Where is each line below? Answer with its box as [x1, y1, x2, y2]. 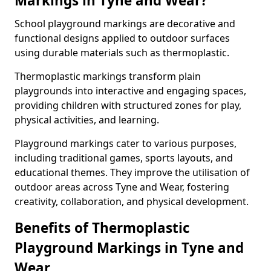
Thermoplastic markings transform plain [15, 70, 201, 83]
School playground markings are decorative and [15, 17, 235, 30]
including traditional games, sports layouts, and [15, 151, 233, 165]
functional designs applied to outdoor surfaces [15, 31, 230, 45]
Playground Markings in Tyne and [15, 238, 244, 257]
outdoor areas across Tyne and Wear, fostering [15, 180, 229, 194]
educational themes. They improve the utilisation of [15, 166, 250, 179]
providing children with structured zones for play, [15, 99, 241, 112]
